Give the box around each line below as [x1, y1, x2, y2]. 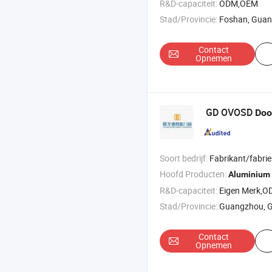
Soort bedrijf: [160, 152, 208, 165]
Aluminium [228, 169, 270, 180]
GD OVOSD [206, 106, 255, 120]
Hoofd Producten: [160, 168, 226, 180]
